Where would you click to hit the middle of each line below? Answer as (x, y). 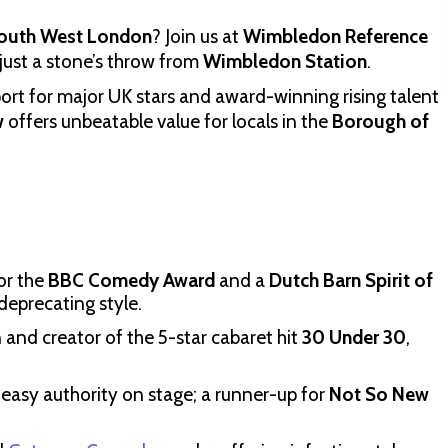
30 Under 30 (354, 337)
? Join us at (197, 36)
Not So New (379, 394)
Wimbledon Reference (335, 36)
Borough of (380, 121)
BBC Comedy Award (131, 280)
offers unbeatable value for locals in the (168, 121)
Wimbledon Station (285, 61)
